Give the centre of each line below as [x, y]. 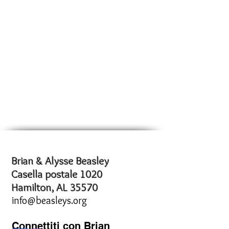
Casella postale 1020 [57, 174]
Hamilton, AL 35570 [55, 187]
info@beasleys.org [50, 200]
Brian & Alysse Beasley [61, 161]
